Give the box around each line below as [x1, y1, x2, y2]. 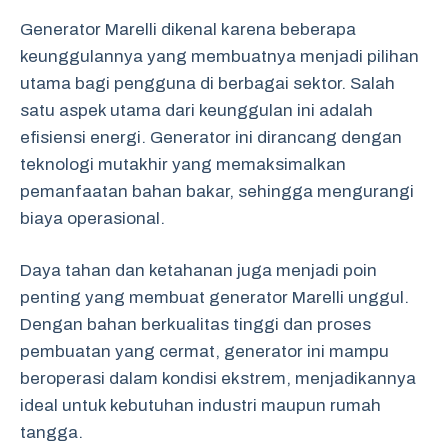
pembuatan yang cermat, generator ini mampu [20, 342, 389, 361]
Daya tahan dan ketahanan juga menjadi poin [20, 261, 377, 280]
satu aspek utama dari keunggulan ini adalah [20, 100, 373, 120]
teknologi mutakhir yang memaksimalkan [20, 154, 346, 174]
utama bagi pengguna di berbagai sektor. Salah [20, 73, 395, 93]
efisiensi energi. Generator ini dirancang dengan [20, 127, 402, 147]
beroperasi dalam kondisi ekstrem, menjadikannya [20, 369, 416, 388]
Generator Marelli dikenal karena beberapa [20, 19, 356, 39]
